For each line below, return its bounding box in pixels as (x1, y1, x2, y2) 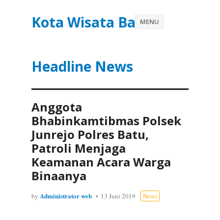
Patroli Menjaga (31, 140, 126, 156)
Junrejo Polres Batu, (31, 126, 149, 142)
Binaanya (31, 167, 86, 184)
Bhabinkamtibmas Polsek (31, 112, 181, 129)
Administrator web (40, 191, 92, 200)
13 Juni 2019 (101, 192, 136, 200)
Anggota (31, 99, 82, 115)
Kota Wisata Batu (31, 13, 151, 31)
